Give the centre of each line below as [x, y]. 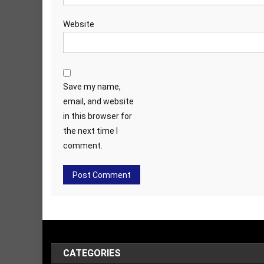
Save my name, [92, 86]
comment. [83, 145]
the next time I [90, 131]
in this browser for [98, 116]
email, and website [98, 101]
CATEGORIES [92, 253]
